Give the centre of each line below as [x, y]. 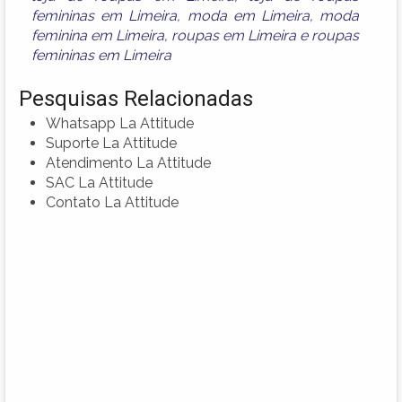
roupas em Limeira [234, 35]
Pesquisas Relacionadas [136, 98]
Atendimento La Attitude [128, 162]
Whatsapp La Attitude [120, 123]
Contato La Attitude [112, 202]
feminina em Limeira [98, 35]
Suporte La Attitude [111, 143]
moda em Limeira [249, 15]
